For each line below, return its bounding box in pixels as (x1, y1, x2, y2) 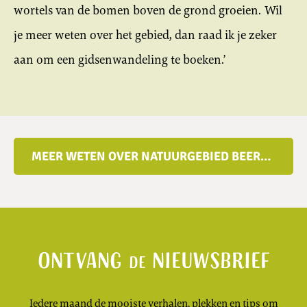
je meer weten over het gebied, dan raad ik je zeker (14, 27, 277, 44)
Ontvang (37, 246, 129, 280)
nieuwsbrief (145, 246, 270, 280)
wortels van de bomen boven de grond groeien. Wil (14, 2, 282, 19)
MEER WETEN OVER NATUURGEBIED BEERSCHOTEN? (260, 149, 271, 164)
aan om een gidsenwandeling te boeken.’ (14, 51, 225, 69)
